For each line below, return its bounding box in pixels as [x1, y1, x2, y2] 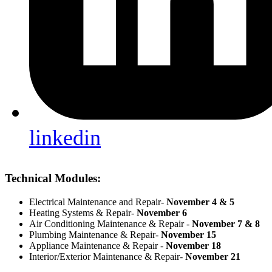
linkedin [29, 125, 101, 150]
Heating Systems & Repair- [29, 208, 137, 219]
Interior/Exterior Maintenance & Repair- [29, 251, 185, 262]
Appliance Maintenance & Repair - [29, 240, 166, 251]
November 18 [166, 240, 221, 251]
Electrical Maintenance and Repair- [29, 197, 166, 208]
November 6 [137, 208, 187, 219]
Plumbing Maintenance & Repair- [29, 229, 161, 240]
